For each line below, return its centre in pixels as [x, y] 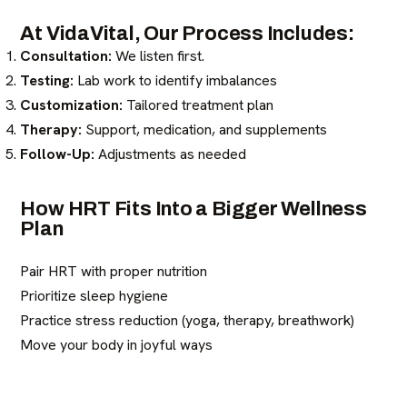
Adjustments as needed [171, 154]
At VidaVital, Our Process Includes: [187, 34]
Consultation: [66, 56]
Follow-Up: [58, 154]
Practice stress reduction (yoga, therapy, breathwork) [188, 320]
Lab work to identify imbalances [176, 80]
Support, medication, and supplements [205, 129]
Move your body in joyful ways [117, 345]
